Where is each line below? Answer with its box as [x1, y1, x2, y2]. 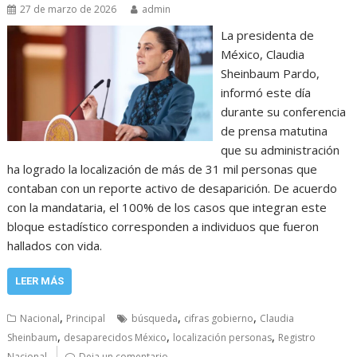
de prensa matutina [220, 123, 328, 139]
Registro [278, 331, 316, 345]
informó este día [220, 84, 311, 101]
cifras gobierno [184, 312, 254, 326]
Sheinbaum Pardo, [220, 65, 320, 82]
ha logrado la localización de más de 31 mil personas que [7, 161, 318, 178]
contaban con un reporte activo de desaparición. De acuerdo [7, 180, 338, 197]
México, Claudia [220, 46, 304, 63]
